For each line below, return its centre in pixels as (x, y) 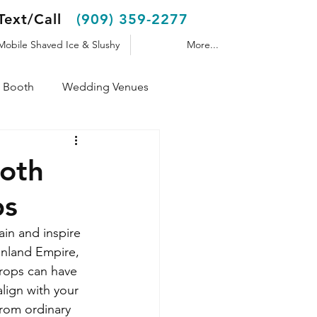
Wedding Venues (105, 87)
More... (203, 45)
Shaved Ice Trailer (49, 143)
